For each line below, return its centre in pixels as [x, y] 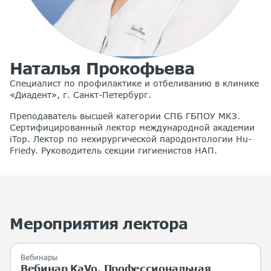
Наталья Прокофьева [102, 68]
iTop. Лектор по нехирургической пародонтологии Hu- [131, 139]
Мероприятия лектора [99, 223]
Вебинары [39, 257]
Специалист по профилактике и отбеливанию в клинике [134, 83]
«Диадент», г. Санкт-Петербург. [80, 94]
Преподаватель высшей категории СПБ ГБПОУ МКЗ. [125, 116]
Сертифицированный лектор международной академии [132, 127]
